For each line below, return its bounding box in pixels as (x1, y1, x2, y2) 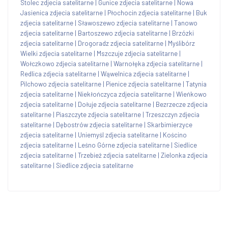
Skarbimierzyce (147, 120, 192, 129)
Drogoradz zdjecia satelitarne (78, 39, 163, 47)
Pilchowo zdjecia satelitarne (20, 79, 101, 88)
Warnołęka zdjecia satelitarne (113, 59, 199, 68)
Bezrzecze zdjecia (156, 100, 208, 108)
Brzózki (172, 28, 194, 37)
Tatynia (186, 79, 207, 88)
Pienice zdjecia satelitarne (106, 79, 181, 88)
